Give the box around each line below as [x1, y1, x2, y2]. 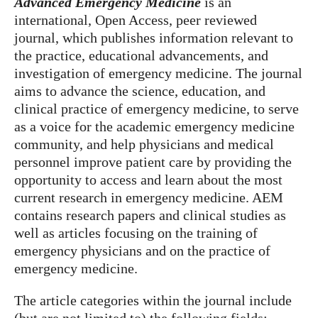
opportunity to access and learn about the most [14, 172, 283, 187]
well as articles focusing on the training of [14, 225, 258, 241]
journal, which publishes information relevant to [14, 30, 293, 45]
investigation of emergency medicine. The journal [14, 65, 302, 81]
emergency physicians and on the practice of [14, 243, 270, 258]
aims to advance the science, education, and [14, 83, 265, 99]
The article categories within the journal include [14, 292, 292, 308]
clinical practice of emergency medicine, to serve [14, 101, 299, 116]
